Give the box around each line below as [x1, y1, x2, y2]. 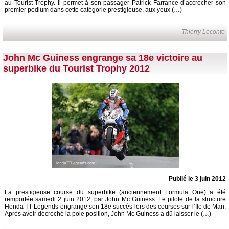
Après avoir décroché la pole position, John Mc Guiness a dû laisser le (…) [5, 210, 211, 217]
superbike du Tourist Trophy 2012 [3, 63, 150, 74]
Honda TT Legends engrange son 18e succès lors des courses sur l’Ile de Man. [5, 203, 226, 210]
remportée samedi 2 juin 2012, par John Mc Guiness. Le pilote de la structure [5, 196, 226, 203]
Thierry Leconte [181, 28, 225, 36]
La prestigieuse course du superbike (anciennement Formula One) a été [5, 189, 226, 196]
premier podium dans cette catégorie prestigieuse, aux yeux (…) [5, 6, 182, 14]
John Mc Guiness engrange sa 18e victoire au [3, 53, 202, 63]
